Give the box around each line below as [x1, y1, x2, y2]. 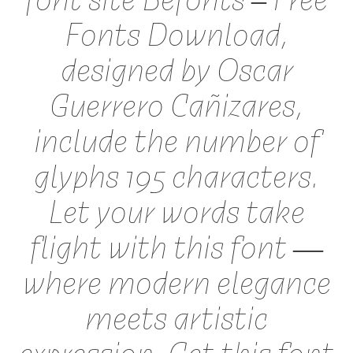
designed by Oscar [60, 43, 293, 91]
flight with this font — [30, 221, 323, 268]
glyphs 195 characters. [34, 150, 319, 197]
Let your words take [48, 185, 305, 232]
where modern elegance [22, 256, 331, 303]
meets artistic [85, 292, 268, 339]
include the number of [33, 114, 320, 162]
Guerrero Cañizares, [50, 79, 303, 126]
